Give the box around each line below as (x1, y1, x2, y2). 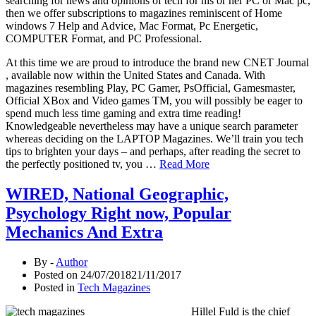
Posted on (34, 268, 80, 281)
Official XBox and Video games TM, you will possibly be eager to (6, 94, 303, 107)
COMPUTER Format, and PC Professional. (6, 32, 202, 44)
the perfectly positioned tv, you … (6, 157, 159, 170)
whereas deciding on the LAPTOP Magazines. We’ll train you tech (6, 132, 303, 145)
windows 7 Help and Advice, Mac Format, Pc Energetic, (6, 19, 258, 32)
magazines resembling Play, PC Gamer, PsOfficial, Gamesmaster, (6, 81, 296, 94)
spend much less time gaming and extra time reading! (6, 107, 241, 119)
